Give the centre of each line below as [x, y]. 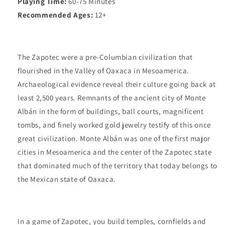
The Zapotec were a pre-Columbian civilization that [105, 57]
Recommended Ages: [56, 15]
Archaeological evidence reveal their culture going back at [117, 84]
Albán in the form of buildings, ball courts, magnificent [111, 111]
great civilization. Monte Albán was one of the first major [114, 139]
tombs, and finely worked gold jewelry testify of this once [114, 125]
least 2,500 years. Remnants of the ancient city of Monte [112, 98]
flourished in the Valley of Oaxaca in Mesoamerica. [104, 71]
